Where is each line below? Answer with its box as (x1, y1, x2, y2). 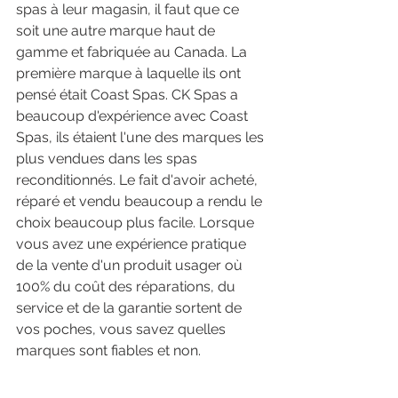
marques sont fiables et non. (16, 342, 201, 360)
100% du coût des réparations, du (16, 278, 239, 296)
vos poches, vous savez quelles (16, 321, 229, 338)
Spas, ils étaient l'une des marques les (16, 129, 267, 147)
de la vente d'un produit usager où (16, 257, 246, 275)
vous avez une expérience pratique (16, 235, 250, 253)
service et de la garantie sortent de (16, 299, 245, 317)
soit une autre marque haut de (16, 22, 219, 40)
